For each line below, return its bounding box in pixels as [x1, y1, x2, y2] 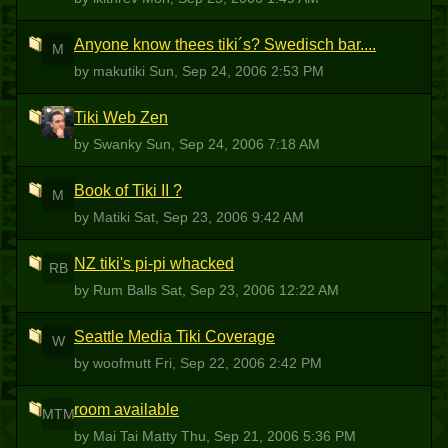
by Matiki [74, 209, 134, 225]
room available [74, 401, 179, 418]
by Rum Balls [74, 282, 161, 298]
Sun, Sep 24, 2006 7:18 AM [146, 136, 320, 152]
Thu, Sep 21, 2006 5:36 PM [181, 428, 356, 444]
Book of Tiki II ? [74, 182, 182, 199]
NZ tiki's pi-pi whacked [74, 255, 234, 272]
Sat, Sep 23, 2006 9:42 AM [134, 209, 304, 225]
